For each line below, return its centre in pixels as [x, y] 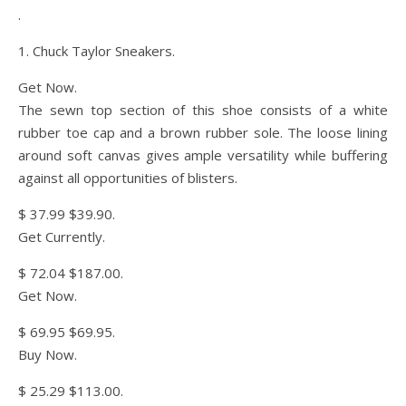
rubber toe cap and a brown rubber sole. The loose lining [203, 132]
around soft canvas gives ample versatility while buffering [203, 155]
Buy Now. [48, 354]
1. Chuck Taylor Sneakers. [97, 51]
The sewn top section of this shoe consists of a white [203, 110]
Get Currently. [62, 237]
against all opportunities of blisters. [128, 178]
